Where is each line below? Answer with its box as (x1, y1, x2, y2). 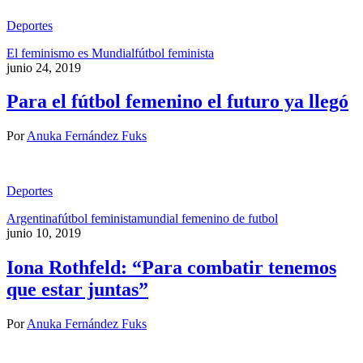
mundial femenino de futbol (137, 211, 278, 226)
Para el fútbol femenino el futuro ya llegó (6, 91, 348, 113)
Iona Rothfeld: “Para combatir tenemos (6, 257, 336, 279)
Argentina (6, 211, 58, 226)
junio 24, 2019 (6, 60, 81, 75)
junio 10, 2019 (6, 226, 81, 241)
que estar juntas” (6, 279, 148, 301)
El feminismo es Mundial (6, 45, 135, 60)
